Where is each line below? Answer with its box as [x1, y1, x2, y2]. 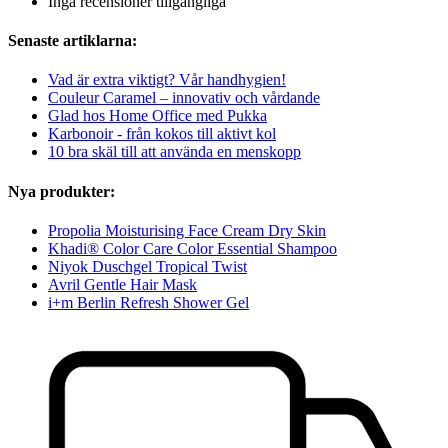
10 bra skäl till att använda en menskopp [48, 143, 301, 161]
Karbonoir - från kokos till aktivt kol [48, 125, 276, 143]
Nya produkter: [8, 182, 115, 200]
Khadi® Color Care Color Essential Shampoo [48, 239, 337, 257]
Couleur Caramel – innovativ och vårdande [48, 89, 320, 107]
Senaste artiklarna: [8, 32, 137, 50]
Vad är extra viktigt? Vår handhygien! [48, 71, 286, 89]
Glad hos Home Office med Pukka [48, 107, 267, 125]
